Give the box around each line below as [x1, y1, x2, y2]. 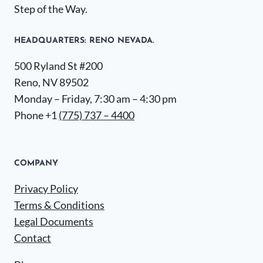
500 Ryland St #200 [14, 59, 103, 72]
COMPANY [14, 159, 58, 168]
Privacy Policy [14, 182, 78, 195]
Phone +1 [14, 109, 59, 122]
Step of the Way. [14, 2, 87, 15]
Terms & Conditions [14, 198, 104, 211]
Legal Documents [14, 215, 93, 228]
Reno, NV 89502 [14, 76, 89, 89]
